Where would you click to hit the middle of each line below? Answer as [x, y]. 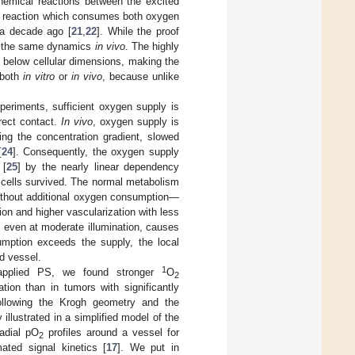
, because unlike [141, 76]
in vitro [39, 76]
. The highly [152, 46]
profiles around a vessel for [111, 332]
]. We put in [148, 347]
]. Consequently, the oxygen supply [96, 151]
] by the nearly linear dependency [98, 166]
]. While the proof [138, 31]
